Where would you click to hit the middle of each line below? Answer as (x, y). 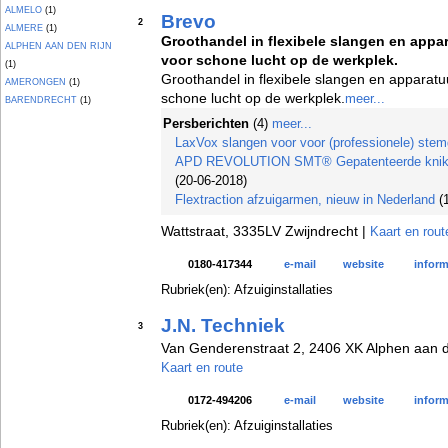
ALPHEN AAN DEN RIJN (58, 46)
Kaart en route (202, 367)
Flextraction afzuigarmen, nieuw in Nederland (305, 199)
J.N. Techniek (223, 325)
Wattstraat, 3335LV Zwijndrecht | (265, 231)
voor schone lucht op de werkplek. (279, 60)
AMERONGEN (35, 82)
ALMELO (23, 10)
